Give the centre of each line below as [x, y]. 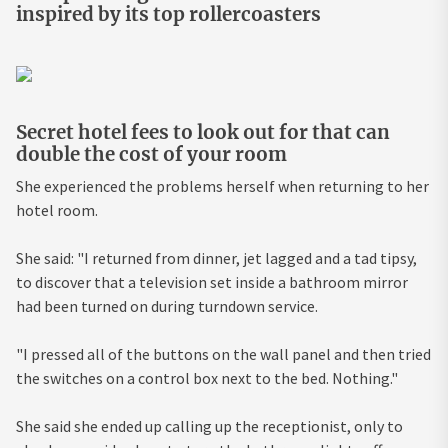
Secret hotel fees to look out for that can [203, 132]
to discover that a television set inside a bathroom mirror [212, 281]
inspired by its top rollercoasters [168, 14]
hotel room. [57, 209]
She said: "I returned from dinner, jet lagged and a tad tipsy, [216, 257]
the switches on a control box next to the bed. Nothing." [207, 377]
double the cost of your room [151, 154]
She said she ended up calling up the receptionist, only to [209, 425]
